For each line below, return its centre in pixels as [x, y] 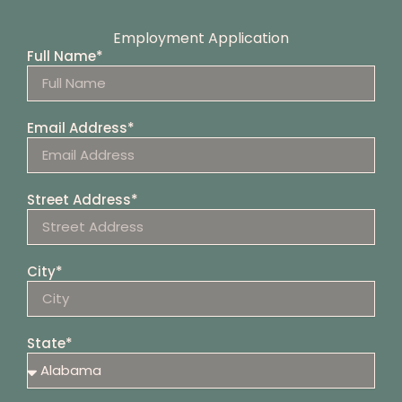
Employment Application [201, 38]
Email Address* [81, 127]
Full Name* [65, 56]
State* [50, 343]
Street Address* [83, 199]
